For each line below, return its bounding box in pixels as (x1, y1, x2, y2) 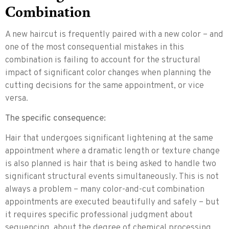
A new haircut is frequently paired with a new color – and (5, 29, 223, 40)
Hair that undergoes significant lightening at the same (5, 133, 213, 145)
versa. (5, 93, 28, 104)
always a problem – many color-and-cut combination (5, 184, 204, 196)
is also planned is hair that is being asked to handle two (5, 158, 216, 170)
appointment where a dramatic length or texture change (5, 146, 220, 157)
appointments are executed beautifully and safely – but (5, 197, 219, 209)
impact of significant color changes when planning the (5, 67, 211, 79)
